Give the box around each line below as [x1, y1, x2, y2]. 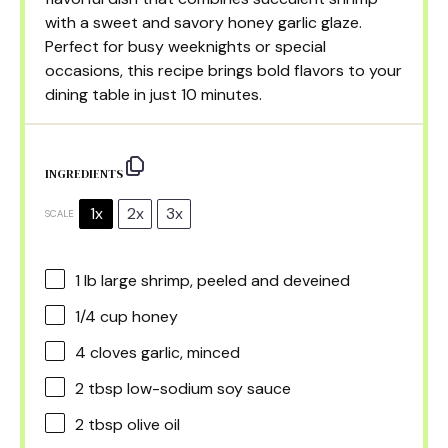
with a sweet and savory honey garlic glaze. [45, 11, 362, 33]
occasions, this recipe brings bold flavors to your [45, 59, 402, 81]
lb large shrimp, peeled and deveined [80, 269, 350, 291]
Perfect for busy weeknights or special [45, 35, 326, 57]
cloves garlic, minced [86, 341, 240, 363]
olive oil [123, 413, 180, 435]
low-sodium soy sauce [123, 377, 291, 399]
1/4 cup [75, 305, 128, 327]
